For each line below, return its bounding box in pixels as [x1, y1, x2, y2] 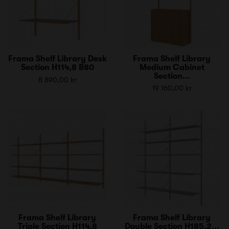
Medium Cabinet [139, 62, 204, 72]
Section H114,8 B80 [20, 62, 94, 72]
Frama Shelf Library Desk [8, 54, 107, 63]
